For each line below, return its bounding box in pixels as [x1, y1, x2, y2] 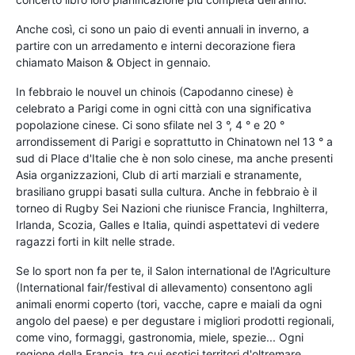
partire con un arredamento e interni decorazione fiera [16, 38, 296, 52]
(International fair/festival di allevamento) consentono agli [16, 280, 312, 294]
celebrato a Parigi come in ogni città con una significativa [16, 101, 311, 115]
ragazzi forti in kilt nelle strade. [16, 234, 175, 248]
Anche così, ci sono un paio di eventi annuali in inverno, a [16, 21, 309, 36]
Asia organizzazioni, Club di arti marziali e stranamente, [16, 167, 302, 181]
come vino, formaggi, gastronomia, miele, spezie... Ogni [16, 330, 303, 344]
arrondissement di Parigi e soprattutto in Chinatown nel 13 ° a [16, 134, 333, 148]
